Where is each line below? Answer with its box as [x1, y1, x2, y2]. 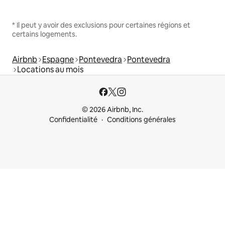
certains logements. [12, 30, 77, 39]
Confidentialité [49, 115, 97, 125]
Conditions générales [107, 115, 176, 125]
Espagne [42, 54, 74, 65]
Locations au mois [17, 64, 83, 75]
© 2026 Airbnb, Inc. [82, 105, 143, 115]
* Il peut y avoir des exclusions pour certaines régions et [12, 21, 190, 30]
